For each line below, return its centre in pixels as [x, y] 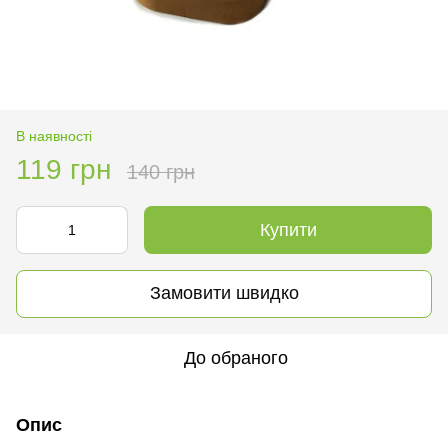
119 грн [63, 169]
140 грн [161, 171]
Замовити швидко [224, 293]
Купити [288, 229]
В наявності [54, 135]
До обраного [236, 357]
